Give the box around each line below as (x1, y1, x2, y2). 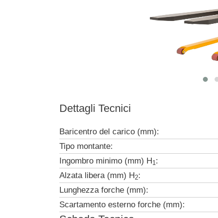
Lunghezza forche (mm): (59, 185, 151, 195)
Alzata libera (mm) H (59, 171, 135, 180)
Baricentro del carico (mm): (59, 127, 162, 136)
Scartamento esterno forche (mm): (59, 200, 187, 209)
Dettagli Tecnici (59, 102, 131, 114)
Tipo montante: (59, 142, 115, 151)
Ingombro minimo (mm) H (59, 156, 152, 165)
